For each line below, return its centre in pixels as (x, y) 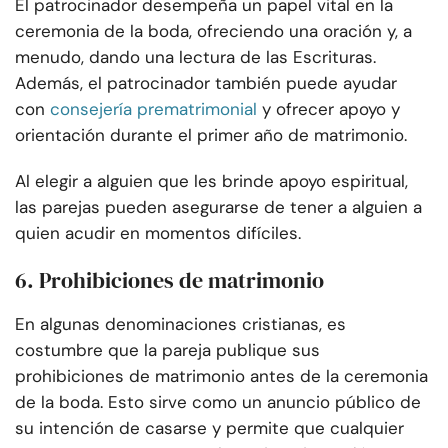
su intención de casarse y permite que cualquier (209, 428)
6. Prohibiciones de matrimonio (169, 280)
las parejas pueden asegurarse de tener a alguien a (218, 207)
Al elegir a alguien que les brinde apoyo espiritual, (211, 181)
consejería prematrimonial (153, 109)
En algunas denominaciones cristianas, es (180, 324)
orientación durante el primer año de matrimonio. (211, 135)
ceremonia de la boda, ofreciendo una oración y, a (213, 31)
